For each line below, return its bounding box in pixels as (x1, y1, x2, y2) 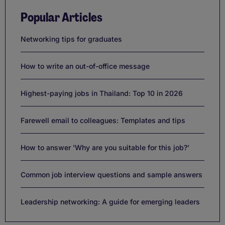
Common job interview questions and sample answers (21, 170, 202, 179)
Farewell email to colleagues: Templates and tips (21, 116, 185, 125)
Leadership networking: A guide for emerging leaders (21, 197, 200, 206)
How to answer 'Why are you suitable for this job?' (21, 143, 189, 152)
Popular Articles (21, 9, 102, 25)
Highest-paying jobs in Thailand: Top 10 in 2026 (21, 88, 183, 97)
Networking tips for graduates (21, 34, 122, 43)
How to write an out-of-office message (21, 61, 150, 70)
